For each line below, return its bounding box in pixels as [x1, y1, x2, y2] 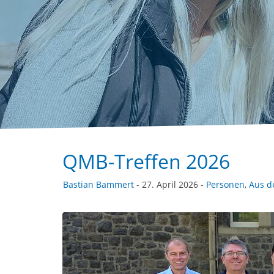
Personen [206, 179, 245, 190]
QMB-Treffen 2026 [62, 148, 230, 174]
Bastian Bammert [63, 179, 134, 190]
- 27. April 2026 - [134, 179, 206, 190]
